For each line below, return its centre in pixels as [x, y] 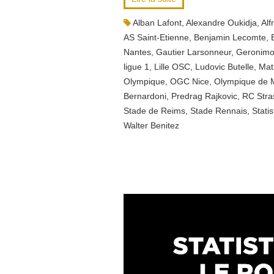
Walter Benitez [151, 125]
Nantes [137, 52]
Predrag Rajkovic [204, 96]
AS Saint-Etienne [156, 37]
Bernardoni [145, 96]
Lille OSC [172, 67]
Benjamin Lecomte [230, 37]
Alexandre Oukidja [221, 23]
